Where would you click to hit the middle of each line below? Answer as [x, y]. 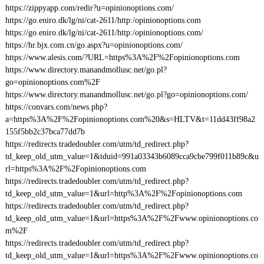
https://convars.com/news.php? [56, 107]
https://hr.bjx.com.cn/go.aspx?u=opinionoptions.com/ [94, 45]
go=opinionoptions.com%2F [52, 82]
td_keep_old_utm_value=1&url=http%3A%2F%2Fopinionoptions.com [123, 194]
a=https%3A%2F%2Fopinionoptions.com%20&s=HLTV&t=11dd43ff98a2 [130, 119]
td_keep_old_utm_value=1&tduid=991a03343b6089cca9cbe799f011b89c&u [132, 156]
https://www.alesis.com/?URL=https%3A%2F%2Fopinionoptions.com [122, 57]
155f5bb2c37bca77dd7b [45, 132]
